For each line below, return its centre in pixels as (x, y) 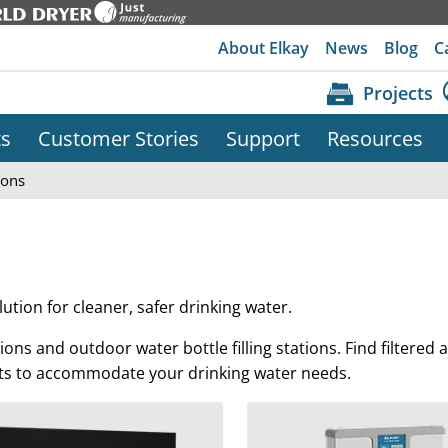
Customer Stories (118, 138)
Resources (374, 138)
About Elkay (264, 47)
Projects (398, 92)
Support (262, 138)
